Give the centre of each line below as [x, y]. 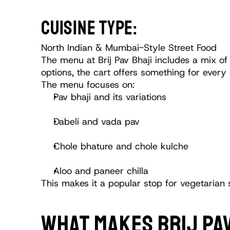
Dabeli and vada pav [97, 122]
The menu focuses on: [88, 85]
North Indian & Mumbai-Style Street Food [129, 48]
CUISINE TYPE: [89, 28]
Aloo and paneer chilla [101, 171]
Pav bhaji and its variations [110, 97]
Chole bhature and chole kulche [121, 147]
